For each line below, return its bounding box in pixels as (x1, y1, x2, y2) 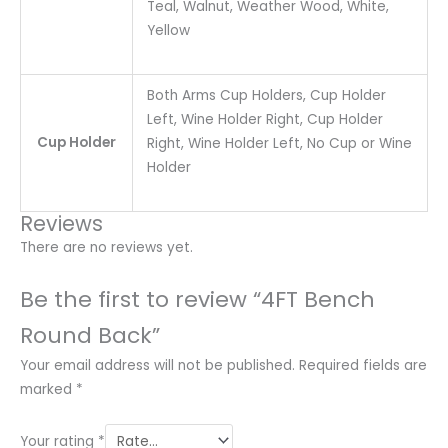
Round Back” (20, 319, 160, 351)
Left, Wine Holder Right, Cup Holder (146, 110, 383, 130)
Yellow (146, 21, 190, 41)
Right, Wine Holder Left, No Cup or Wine (146, 134, 412, 154)
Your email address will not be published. (20, 355, 295, 375)
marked (20, 379, 76, 399)
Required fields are (299, 355, 427, 375)
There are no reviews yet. (20, 238, 193, 258)
